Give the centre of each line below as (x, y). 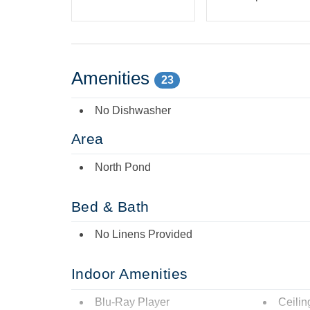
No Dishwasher (133, 111)
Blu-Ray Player (132, 302)
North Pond (123, 167)
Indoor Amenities (130, 274)
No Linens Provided (144, 235)
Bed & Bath (110, 206)
